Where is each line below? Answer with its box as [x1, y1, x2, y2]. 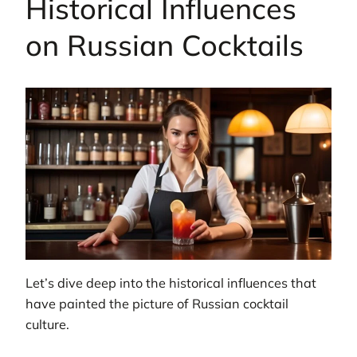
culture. [25, 316, 69, 333]
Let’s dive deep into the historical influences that [25, 275, 316, 292]
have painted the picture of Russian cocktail [25, 296, 288, 312]
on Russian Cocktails [25, 27, 304, 64]
